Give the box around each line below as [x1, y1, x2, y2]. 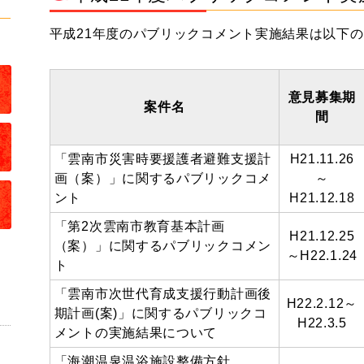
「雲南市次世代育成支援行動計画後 [54, 287, 271, 301]
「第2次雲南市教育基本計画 [54, 219, 225, 233]
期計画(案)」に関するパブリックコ [54, 306, 267, 320]
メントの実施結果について [54, 326, 218, 340]
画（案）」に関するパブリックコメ [54, 171, 271, 185]
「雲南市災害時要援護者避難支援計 [54, 152, 271, 166]
